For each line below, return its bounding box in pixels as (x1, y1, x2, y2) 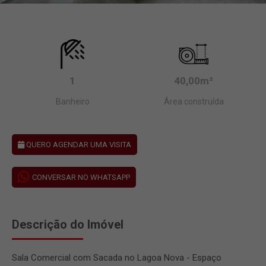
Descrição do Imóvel (12, 217, 123, 232)
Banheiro (55, 96, 90, 106)
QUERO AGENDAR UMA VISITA (24, 140, 131, 149)
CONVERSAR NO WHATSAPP (32, 172, 130, 182)
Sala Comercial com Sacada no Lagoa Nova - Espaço (12, 252, 221, 263)
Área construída (163, 96, 224, 106)
